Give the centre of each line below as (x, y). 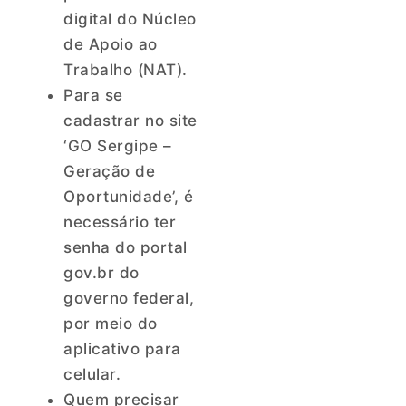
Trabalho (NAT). (126, 69)
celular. (92, 374)
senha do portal (126, 247)
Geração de (109, 171)
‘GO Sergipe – (118, 145)
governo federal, (129, 298)
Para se (93, 95)
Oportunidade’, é (128, 196)
